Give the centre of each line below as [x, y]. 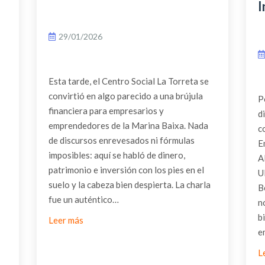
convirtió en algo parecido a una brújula [125, 96]
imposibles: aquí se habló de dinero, [117, 155]
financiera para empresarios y [106, 110]
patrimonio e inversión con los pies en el [126, 169]
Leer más [66, 220]
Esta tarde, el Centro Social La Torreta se [128, 81]
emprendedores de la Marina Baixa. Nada [128, 125]
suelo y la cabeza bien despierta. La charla [129, 184]
